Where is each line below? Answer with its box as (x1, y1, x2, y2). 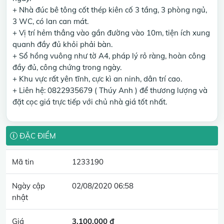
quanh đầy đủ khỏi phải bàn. (12, 39, 112, 49)
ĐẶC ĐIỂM (17, 131, 56, 140)
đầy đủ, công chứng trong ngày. (12, 62, 121, 72)
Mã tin (12, 157, 34, 166)
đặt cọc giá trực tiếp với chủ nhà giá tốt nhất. (12, 97, 167, 106)
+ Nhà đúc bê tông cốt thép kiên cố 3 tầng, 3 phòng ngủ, (12, 5, 207, 14)
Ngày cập (12, 181, 45, 190)
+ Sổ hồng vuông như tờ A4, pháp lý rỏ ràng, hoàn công (12, 51, 205, 60)
